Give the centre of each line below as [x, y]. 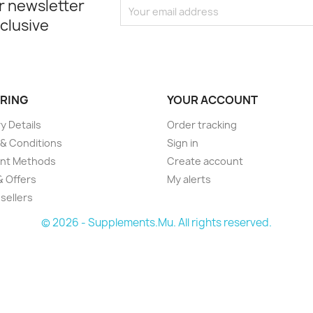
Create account [205, 161]
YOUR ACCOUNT [212, 100]
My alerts [189, 179]
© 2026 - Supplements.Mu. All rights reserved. [156, 223]
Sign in [183, 143]
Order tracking [202, 125]
